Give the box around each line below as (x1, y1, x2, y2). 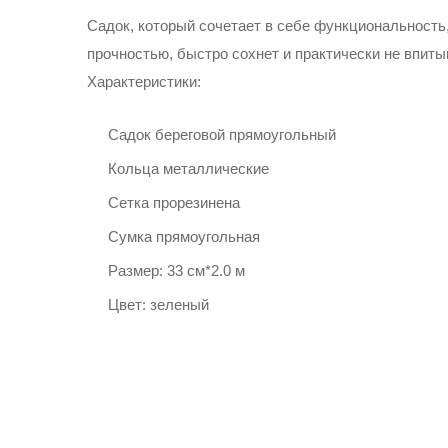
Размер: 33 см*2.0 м (108, 262, 245, 279)
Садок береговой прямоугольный (108, 126, 336, 143)
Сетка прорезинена (108, 194, 240, 211)
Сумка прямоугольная (108, 228, 260, 245)
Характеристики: (87, 73, 201, 90)
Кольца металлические (108, 160, 269, 177)
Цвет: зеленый (108, 296, 209, 313)
